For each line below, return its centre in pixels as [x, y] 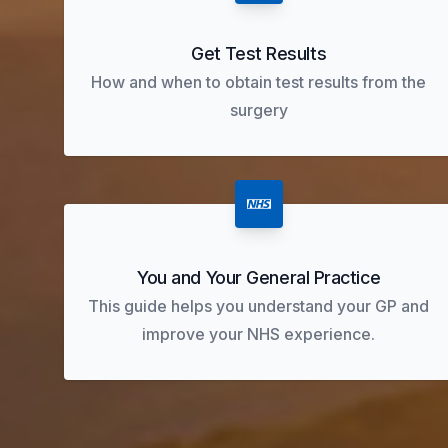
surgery [258, 110]
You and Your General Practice [259, 277]
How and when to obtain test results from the [259, 82]
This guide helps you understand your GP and [259, 306]
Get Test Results [259, 53]
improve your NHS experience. [259, 334]
